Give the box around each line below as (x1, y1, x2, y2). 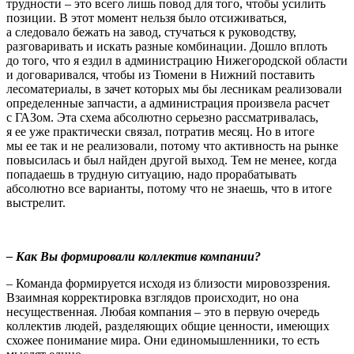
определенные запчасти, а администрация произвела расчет (6, 96, 330, 110)
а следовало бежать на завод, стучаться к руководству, (6, 24, 296, 39)
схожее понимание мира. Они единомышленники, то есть (6, 333, 319, 347)
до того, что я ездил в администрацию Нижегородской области (6, 53, 348, 67)
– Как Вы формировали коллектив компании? (6, 249, 261, 263)
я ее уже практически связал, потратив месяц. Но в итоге (6, 124, 314, 138)
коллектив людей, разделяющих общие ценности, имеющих (6, 318, 330, 333)
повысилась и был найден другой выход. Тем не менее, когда (6, 153, 337, 167)
